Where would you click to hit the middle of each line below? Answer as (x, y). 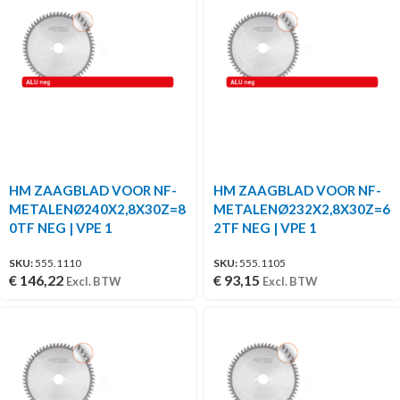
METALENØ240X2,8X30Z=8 (97, 209)
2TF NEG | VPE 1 (265, 228)
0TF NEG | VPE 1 (61, 228)
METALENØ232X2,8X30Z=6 (302, 209)
